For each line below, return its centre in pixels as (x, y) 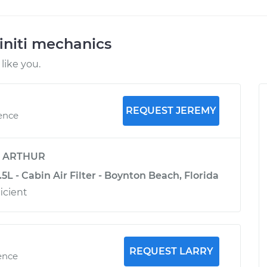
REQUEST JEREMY (171, 111)
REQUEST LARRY (172, 251)
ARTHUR (24, 156)
